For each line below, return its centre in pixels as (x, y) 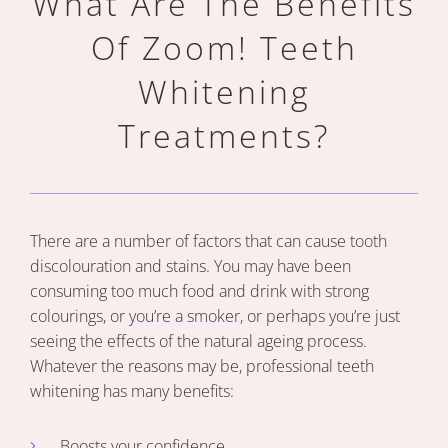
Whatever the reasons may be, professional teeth (202, 366)
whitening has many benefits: (132, 391)
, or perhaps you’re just (320, 316)
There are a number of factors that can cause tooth (208, 241)
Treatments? (224, 135)
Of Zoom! (175, 47)
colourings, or (79, 316)
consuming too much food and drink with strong (199, 291)
